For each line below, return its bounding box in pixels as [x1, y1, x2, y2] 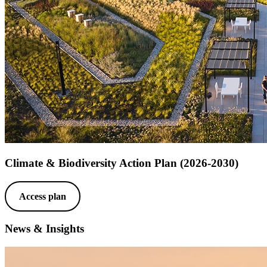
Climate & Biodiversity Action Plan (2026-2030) [5, 156, 238, 169]
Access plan [19, 191, 66, 201]
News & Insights [5, 222, 84, 235]
